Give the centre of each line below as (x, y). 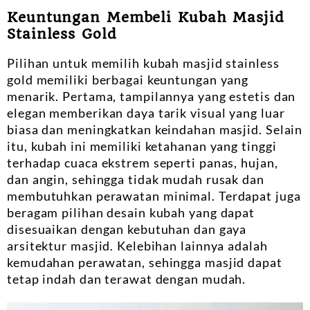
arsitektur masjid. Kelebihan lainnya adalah (137, 245)
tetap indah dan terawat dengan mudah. (127, 279)
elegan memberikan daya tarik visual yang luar (146, 112)
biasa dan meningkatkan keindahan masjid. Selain (155, 129)
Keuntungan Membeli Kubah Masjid (146, 17)
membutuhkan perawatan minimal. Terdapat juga (154, 195)
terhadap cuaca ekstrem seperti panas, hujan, (143, 162)
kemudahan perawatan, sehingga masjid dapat (145, 262)
